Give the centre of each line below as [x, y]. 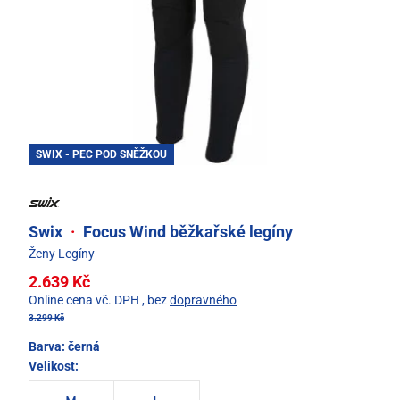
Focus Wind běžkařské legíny [186, 231]
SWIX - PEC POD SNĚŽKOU [101, 155]
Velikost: [54, 366]
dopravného [203, 300]
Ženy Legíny [62, 253]
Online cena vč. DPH [84, 300]
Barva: [48, 346]
